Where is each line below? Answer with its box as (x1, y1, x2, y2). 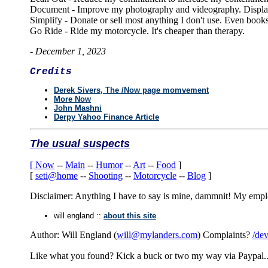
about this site (103, 211, 156, 220)
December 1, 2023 (35, 46, 106, 57)
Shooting (89, 170, 123, 181)
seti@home (35, 170, 78, 181)
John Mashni (54, 103, 102, 112)
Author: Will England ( (30, 229, 117, 240)
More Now (54, 94, 91, 103)
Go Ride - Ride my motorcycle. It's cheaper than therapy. (30, 26, 245, 36)
